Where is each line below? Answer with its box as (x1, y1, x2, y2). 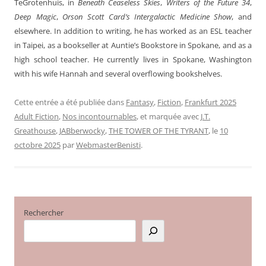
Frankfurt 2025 (185, 96, 236, 107)
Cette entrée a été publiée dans (14, 96, 126, 107)
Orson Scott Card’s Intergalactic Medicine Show (62, 11, 232, 22)
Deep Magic (14, 11, 56, 22)
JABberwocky (59, 125, 105, 136)
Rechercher (23, 207, 64, 218)
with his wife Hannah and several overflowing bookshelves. (14, 68, 222, 79)
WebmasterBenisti (76, 139, 141, 150)
